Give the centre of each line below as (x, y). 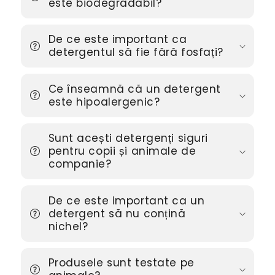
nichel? (68, 226)
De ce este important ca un (126, 200)
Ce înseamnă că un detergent (134, 89)
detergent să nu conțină (117, 213)
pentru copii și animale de (122, 151)
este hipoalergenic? (104, 102)
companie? (80, 164)
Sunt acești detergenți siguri (128, 138)
